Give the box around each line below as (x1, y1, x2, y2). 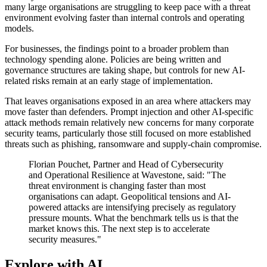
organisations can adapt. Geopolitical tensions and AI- (29, 191, 231, 202)
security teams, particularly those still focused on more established (5, 128, 251, 139)
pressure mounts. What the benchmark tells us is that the (29, 213, 238, 223)
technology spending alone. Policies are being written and (5, 54, 221, 65)
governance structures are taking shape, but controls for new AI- (5, 65, 245, 76)
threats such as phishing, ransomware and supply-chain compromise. (5, 139, 262, 150)
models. (5, 23, 34, 34)
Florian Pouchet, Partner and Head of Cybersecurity (29, 159, 223, 170)
